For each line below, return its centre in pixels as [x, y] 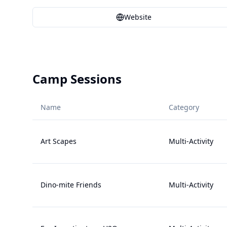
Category [184, 107]
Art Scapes [59, 141]
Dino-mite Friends [71, 185]
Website [138, 17]
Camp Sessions [77, 79]
